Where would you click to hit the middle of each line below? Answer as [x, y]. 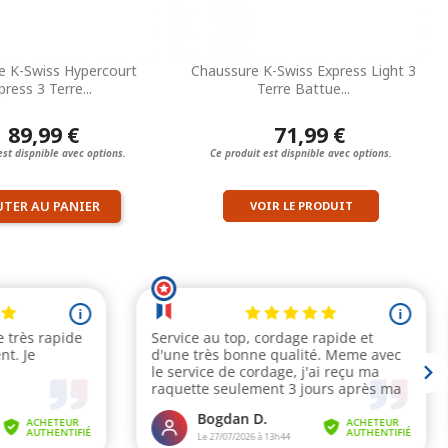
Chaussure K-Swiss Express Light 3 [303, 70]
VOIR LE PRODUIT [301, 205]
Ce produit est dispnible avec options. [301, 152]
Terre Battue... [303, 88]
